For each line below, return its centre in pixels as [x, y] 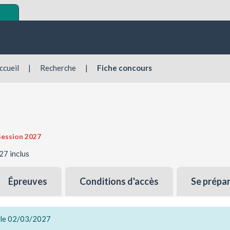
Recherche [58, 68]
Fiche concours [124, 68]
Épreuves [27, 181]
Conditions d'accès [119, 181]
